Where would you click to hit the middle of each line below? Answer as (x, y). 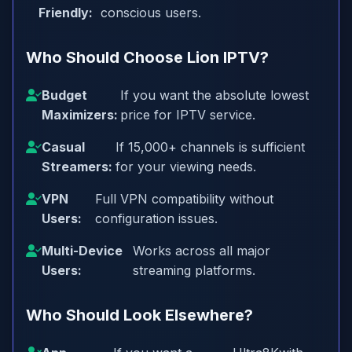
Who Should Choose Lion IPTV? (147, 57)
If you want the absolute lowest (214, 95)
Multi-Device (82, 251)
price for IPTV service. (187, 115)
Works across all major (201, 251)
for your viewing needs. (185, 167)
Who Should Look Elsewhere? (139, 315)
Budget (64, 95)
